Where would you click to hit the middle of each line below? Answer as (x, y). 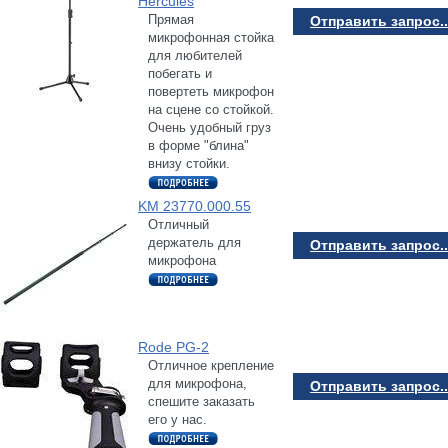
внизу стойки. (189, 163)
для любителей (195, 55)
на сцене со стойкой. (211, 109)
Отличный (178, 224)
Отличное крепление (211, 365)
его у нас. (177, 419)
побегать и (180, 73)
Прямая (171, 19)
